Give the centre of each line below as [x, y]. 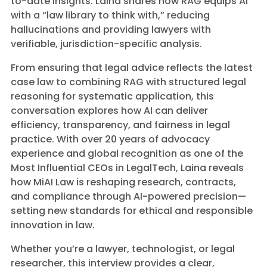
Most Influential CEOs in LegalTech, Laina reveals [127, 168]
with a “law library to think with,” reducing [110, 15]
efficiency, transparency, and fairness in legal [120, 125]
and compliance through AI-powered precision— [128, 196]
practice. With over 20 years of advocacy [110, 139]
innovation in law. [53, 225]
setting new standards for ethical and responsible [132, 211]
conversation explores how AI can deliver [109, 111]
